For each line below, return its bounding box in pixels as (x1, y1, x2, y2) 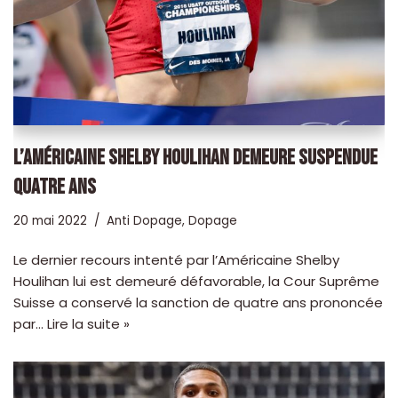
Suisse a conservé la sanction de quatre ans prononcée (13, 292, 383, 312)
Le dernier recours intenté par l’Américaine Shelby (13, 250, 339, 269)
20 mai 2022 (13, 211, 87, 229)
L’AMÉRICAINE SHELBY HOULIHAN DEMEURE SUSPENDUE (13, 144, 378, 171)
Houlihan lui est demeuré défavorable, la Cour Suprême (13, 271, 379, 291)
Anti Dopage (107, 211, 182, 229)
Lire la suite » (47, 314, 130, 333)
